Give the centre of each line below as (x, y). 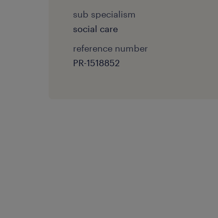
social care (95, 29)
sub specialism (104, 14)
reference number (110, 48)
